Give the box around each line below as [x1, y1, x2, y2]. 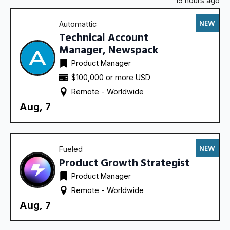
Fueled [59, 144, 83, 154]
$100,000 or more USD [71, 72, 150, 82]
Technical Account [59, 29, 148, 45]
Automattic [59, 19, 97, 28]
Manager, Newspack [59, 41, 158, 57]
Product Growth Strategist [59, 154, 189, 170]
